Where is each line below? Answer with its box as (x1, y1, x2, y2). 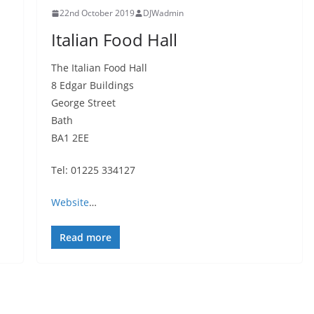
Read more (59, 231, 111, 244)
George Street (50, 96, 116, 109)
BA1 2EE (50, 131, 89, 144)
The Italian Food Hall (50, 61, 147, 74)
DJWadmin (142, 7, 184, 19)
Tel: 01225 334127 (50, 163, 135, 177)
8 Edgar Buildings (50, 78, 134, 92)
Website (50, 196, 89, 209)
